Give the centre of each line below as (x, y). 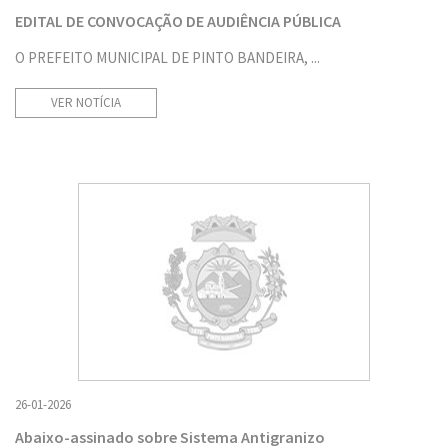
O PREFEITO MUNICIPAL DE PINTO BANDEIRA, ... (167, 57)
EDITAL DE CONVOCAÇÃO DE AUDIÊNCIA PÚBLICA (178, 20)
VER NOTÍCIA (86, 102)
